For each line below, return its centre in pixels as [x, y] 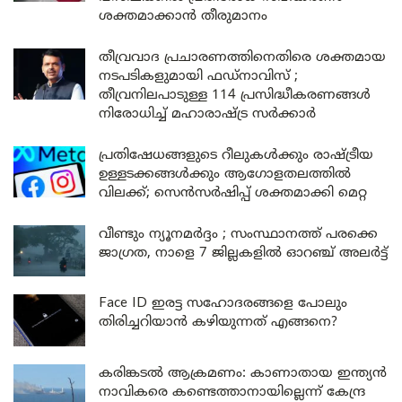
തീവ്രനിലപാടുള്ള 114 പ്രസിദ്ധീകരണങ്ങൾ [235, 96]
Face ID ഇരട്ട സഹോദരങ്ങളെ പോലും [223, 304]
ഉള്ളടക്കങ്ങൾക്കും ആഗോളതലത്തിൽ [225, 175]
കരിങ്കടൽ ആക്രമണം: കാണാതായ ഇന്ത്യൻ [243, 373]
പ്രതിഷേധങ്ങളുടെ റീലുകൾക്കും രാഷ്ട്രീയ [236, 156]
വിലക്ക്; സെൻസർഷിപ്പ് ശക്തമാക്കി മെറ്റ [233, 194]
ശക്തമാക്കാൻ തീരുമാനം [183, 17]
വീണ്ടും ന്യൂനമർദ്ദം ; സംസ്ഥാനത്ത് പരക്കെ [238, 235]
